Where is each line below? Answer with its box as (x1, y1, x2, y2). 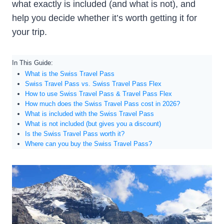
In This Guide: (12, 58, 53, 66)
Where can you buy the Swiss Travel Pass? (24, 139, 152, 147)
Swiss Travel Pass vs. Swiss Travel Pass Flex (24, 79, 161, 87)
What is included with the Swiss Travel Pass (24, 109, 154, 117)
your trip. (12, 26, 47, 37)
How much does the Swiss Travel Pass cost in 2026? (24, 99, 180, 107)
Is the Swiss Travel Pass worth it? (24, 129, 124, 137)
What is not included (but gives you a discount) (24, 119, 161, 127)
